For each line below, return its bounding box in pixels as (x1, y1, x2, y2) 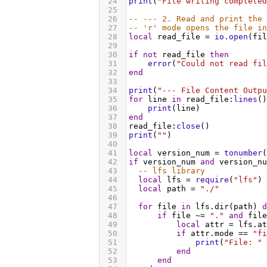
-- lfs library (138, 166, 205, 175)
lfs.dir (195, 202, 229, 211)
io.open (215, 32, 248, 41)
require (195, 175, 229, 184)
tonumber (224, 148, 262, 157)
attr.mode (191, 229, 234, 238)
